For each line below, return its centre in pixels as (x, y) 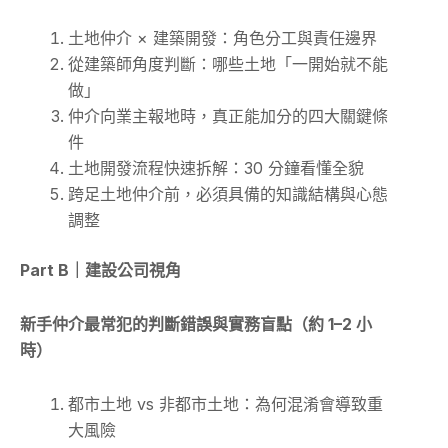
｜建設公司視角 (125, 270)
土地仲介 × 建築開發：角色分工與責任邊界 (222, 38)
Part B (44, 270)
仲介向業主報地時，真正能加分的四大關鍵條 (228, 116)
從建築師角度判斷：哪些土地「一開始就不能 (228, 64)
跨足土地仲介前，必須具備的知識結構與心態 (228, 194)
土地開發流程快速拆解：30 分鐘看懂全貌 (216, 168)
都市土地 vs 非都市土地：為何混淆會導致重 (225, 404)
